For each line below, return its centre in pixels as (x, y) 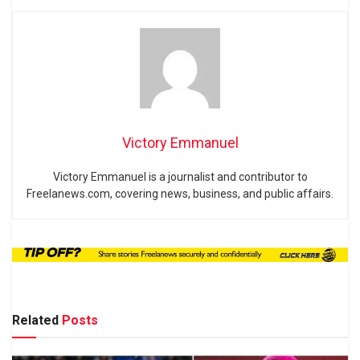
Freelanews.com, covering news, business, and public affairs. (180, 194)
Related (35, 321)
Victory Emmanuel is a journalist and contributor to (180, 177)
